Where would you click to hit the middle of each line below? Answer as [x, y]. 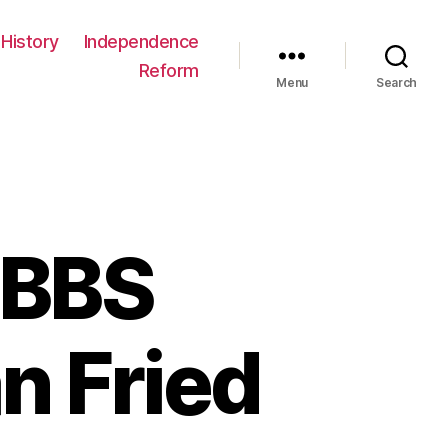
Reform [168, 70]
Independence [141, 41]
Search [396, 82]
